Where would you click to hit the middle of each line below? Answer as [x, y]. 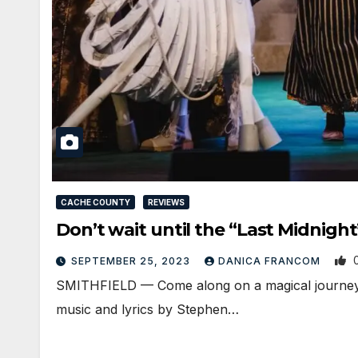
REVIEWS [166, 203]
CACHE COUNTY [95, 203]
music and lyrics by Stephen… [147, 310]
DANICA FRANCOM [271, 261]
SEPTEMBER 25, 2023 [132, 261]
